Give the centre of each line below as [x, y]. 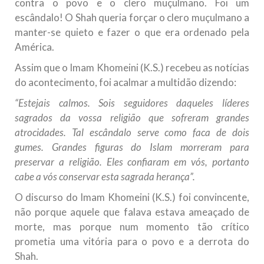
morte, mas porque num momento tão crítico [132, 227]
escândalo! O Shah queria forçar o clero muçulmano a [132, 18]
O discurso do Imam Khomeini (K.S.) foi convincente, [132, 197]
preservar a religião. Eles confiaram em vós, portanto [132, 162]
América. [34, 47]
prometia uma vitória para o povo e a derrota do [132, 242]
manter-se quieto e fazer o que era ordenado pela [132, 32]
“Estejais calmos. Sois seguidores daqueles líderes [132, 103]
